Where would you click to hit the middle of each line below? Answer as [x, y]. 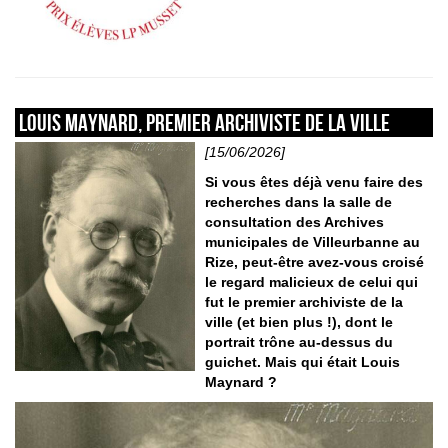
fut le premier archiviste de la [303, 301]
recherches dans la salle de [298, 201]
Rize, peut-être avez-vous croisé [314, 261]
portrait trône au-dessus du [298, 341]
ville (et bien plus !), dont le [298, 321]
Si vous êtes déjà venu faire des [313, 181]
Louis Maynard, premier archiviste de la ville [204, 122]
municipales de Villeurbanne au [312, 241]
